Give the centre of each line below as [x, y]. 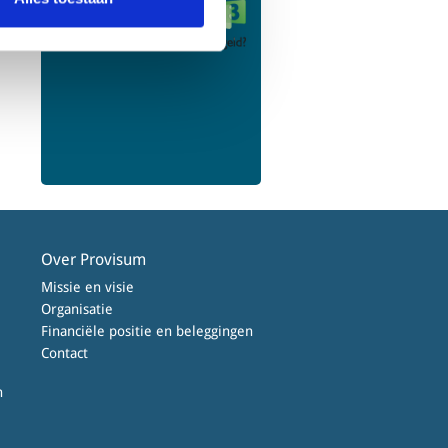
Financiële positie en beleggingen [147, 331]
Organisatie [77, 309]
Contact [64, 353]
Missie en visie [87, 287]
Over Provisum [93, 260]
